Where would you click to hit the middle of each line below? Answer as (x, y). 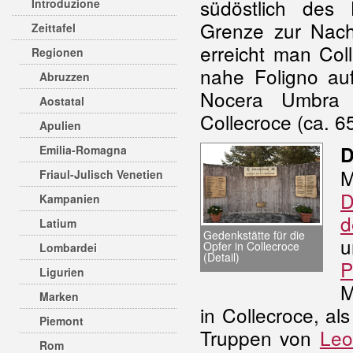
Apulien (60, 125)
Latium (58, 223)
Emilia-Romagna (83, 150)
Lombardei (68, 247)
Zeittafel (54, 28)
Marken (59, 296)
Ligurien (62, 272)
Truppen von (260, 338)
